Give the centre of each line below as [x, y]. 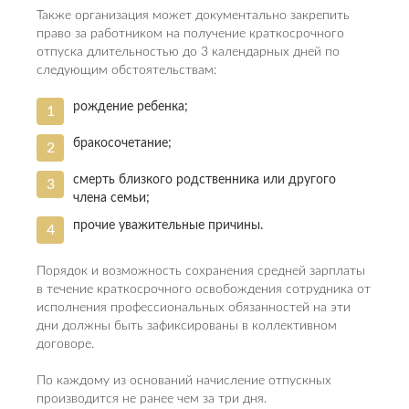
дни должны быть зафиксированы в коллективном [187, 326]
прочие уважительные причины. [168, 225]
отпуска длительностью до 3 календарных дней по [188, 52]
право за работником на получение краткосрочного [190, 34]
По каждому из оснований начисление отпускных [184, 381]
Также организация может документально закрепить [193, 16]
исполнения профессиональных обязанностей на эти [194, 308]
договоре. [67, 344]
